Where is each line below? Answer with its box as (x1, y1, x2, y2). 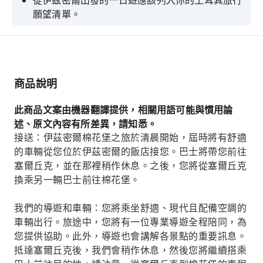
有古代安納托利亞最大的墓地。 (33, 78, 166, 91)
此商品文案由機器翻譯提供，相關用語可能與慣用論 (14, 103, 233, 116)
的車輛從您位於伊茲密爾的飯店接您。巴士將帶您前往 (14, 147, 247, 157)
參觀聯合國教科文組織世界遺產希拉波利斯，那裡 (33, 64, 242, 77)
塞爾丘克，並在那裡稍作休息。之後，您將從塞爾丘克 (14, 161, 247, 171)
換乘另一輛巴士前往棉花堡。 (14, 175, 140, 185)
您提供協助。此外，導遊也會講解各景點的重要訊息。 (14, 231, 247, 241)
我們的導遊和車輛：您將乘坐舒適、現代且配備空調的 (14, 203, 247, 213)
